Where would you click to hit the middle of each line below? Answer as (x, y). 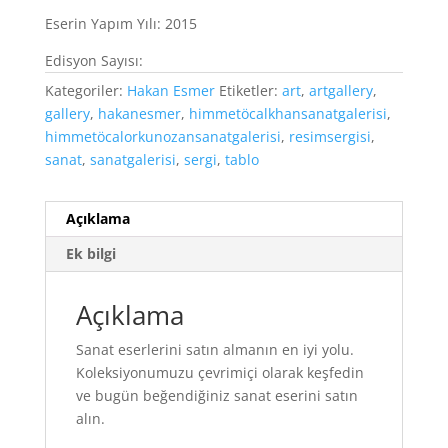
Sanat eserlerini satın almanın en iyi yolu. (214, 349)
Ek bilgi (90, 253)
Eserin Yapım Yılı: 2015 (120, 23)
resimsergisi (329, 136)
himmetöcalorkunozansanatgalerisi (162, 136)
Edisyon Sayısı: (93, 60)
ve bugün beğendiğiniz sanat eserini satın (216, 395)
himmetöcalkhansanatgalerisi (287, 113)
